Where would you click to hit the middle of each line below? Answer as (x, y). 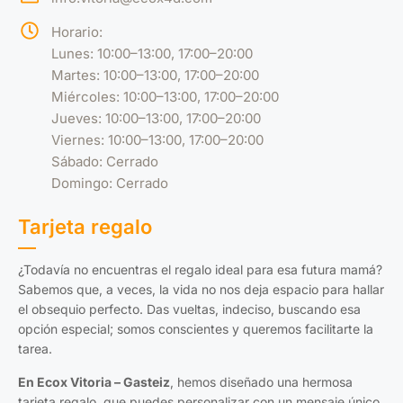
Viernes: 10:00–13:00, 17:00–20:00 (157, 140)
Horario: (77, 32)
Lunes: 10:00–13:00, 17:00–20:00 (152, 54)
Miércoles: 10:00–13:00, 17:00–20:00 (165, 97)
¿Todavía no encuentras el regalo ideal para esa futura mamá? (200, 269)
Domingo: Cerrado (110, 183)
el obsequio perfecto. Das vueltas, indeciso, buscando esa (189, 309)
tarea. (35, 349)
